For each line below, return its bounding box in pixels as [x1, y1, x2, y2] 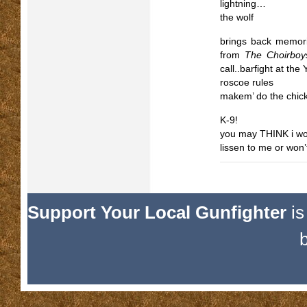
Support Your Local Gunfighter [27, 202, 286, 223]
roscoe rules [220, 77, 273, 88]
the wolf [220, 12, 254, 23]
